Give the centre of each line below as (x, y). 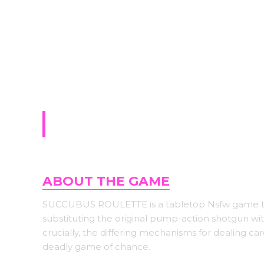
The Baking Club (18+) (154, 124)
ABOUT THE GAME (106, 181)
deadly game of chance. (96, 247)
